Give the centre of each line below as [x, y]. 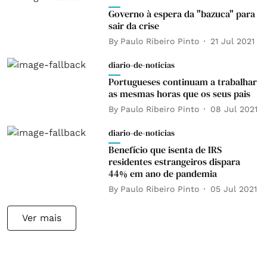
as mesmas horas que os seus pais [179, 94]
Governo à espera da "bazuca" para [181, 14]
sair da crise [133, 26]
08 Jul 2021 [234, 109]
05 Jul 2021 [233, 189]
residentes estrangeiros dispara [174, 162]
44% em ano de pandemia [162, 173]
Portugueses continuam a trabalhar [182, 82]
